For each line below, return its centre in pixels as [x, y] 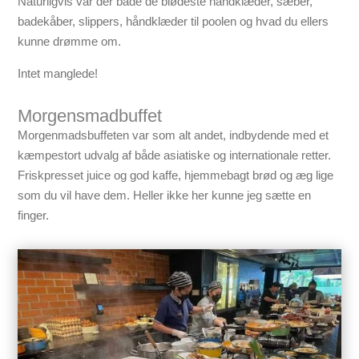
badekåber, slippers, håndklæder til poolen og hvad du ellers [173, 22]
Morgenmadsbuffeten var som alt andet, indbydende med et [173, 135]
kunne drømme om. [70, 42]
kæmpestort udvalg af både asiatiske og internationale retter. [175, 155]
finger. [34, 216]
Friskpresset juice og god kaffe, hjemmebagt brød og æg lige [176, 175]
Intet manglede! [58, 74]
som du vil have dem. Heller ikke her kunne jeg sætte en [165, 196]
